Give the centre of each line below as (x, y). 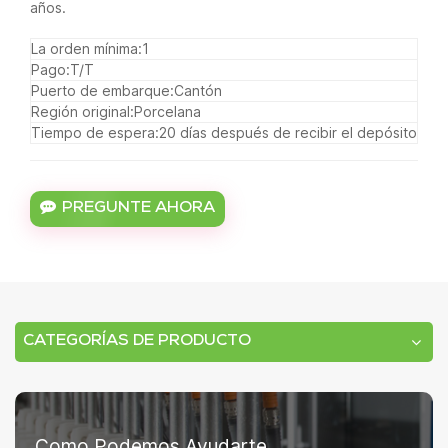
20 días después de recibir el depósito (288, 132)
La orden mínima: (86, 48)
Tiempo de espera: (95, 132)
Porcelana (167, 111)
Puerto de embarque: (102, 90)
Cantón (198, 90)
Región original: (82, 111)
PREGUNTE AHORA (138, 208)
